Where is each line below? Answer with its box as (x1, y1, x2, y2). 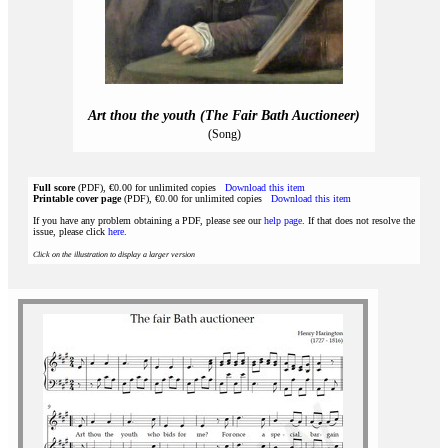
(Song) (207, 127, 241, 141)
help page (264, 215, 302, 226)
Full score (33, 182, 75, 193)
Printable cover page (33, 193, 121, 204)
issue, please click (33, 226, 108, 237)
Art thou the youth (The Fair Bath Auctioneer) (88, 108, 360, 123)
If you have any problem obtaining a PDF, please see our (33, 215, 264, 226)
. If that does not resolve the (302, 215, 415, 226)
